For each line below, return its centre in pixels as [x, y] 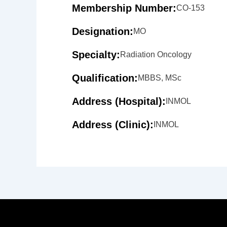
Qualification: [105, 78]
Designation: [103, 31]
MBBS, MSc [160, 78]
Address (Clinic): [113, 125]
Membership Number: [124, 8]
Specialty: [96, 55]
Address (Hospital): [119, 101]
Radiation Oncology [156, 54]
